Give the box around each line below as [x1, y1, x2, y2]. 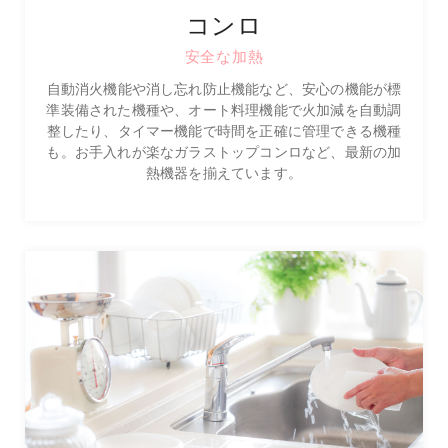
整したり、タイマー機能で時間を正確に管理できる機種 [46, 121, 402, 139]
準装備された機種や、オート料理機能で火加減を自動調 [46, 100, 402, 118]
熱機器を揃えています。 [145, 163, 303, 181]
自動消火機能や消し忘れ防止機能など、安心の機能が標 [46, 79, 402, 97]
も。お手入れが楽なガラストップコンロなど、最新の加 [46, 142, 402, 160]
